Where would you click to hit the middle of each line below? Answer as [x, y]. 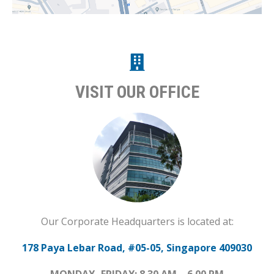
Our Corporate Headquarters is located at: [137, 222]
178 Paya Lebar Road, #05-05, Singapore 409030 [137, 248]
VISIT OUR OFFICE [137, 92]
